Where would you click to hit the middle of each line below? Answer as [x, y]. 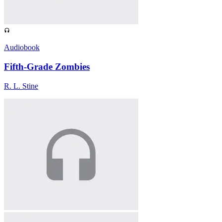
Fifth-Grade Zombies [47, 67]
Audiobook [22, 48]
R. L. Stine [21, 86]
